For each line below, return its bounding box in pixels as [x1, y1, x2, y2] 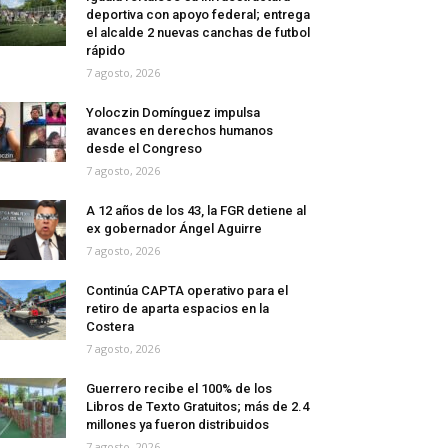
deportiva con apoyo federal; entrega [86, 7, 310, 23]
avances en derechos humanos [86, 123, 273, 139]
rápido [86, 43, 125, 59]
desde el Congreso [86, 141, 202, 157]
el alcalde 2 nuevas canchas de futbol [86, 25, 310, 41]
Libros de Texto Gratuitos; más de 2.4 [86, 399, 309, 415]
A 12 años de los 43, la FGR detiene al [86, 203, 306, 219]
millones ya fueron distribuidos [86, 417, 269, 433]
